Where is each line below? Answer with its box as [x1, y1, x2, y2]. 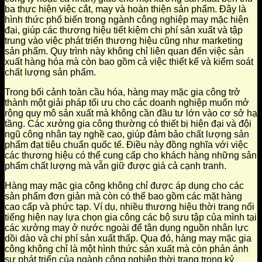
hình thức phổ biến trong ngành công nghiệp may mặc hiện [5, 15, 249, 25]
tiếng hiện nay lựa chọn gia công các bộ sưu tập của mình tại [5, 212, 257, 223]
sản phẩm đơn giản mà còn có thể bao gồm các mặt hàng [5, 191, 242, 202]
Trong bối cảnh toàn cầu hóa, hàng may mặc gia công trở [5, 87, 240, 98]
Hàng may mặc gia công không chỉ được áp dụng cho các [5, 181, 244, 191]
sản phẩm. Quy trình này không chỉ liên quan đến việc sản [5, 46, 244, 57]
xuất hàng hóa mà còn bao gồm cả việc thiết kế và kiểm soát [5, 57, 253, 67]
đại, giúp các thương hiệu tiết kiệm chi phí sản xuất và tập [5, 25, 243, 36]
